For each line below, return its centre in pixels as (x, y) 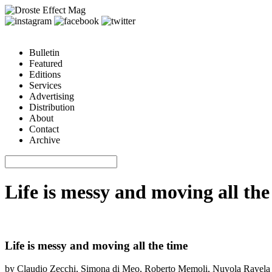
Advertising (52, 96)
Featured (46, 63)
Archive (45, 140)
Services (45, 85)
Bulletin (44, 53)
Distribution (52, 107)
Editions (45, 74)
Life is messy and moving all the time (96, 245)
